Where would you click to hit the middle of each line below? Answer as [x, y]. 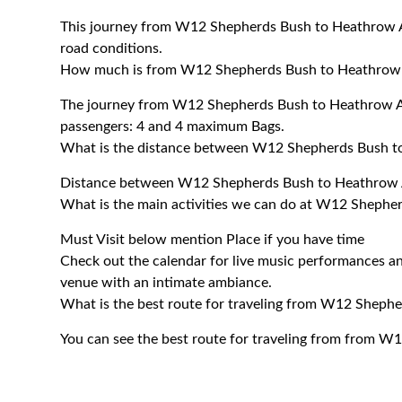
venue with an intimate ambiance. [166, 283]
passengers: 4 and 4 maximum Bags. [173, 127]
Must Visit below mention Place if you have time [213, 240]
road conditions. [112, 48]
